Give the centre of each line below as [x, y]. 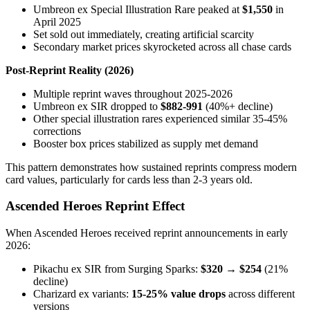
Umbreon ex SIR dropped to [97, 106]
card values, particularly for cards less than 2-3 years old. [129, 179]
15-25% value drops [179, 294]
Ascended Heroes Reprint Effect [95, 206]
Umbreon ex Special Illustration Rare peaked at [138, 9]
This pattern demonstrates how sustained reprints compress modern [151, 167]
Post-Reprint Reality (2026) [70, 70]
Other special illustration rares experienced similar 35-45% [160, 118]
